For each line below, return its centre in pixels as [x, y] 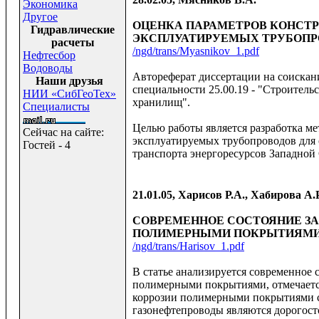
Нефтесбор [49, 55]
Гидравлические [73, 30]
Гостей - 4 [47, 145]
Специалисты [56, 106]
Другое [40, 17]
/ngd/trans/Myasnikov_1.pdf [196, 51]
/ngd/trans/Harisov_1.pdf [188, 246]
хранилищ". [161, 103]
